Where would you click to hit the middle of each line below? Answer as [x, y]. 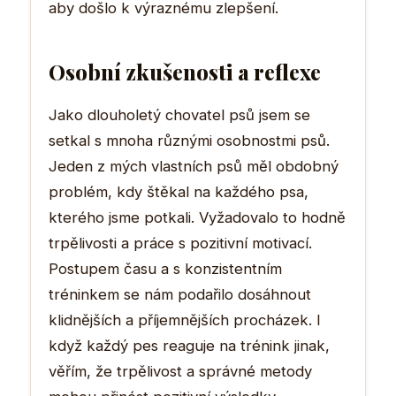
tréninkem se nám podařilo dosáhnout [180, 294]
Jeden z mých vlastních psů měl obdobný [194, 166]
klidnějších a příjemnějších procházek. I [185, 320]
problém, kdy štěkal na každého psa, [179, 191]
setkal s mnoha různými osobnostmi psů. [189, 140]
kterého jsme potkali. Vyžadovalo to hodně [197, 217]
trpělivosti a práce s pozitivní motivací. [180, 243]
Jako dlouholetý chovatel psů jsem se [179, 114]
